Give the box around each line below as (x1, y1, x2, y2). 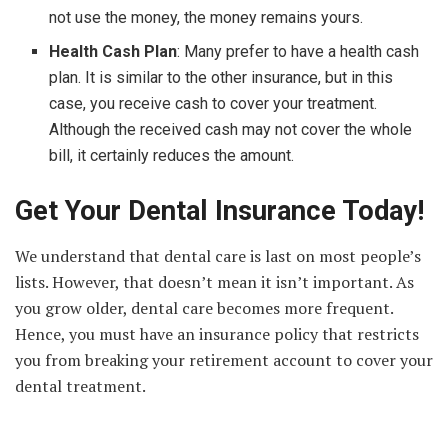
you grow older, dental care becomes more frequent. (15, 296, 393, 319)
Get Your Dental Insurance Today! (15, 195, 424, 228)
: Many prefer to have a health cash (177, 42, 420, 62)
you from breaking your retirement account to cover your (15, 348, 433, 371)
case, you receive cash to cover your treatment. (49, 94, 378, 114)
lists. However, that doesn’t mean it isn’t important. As (15, 270, 414, 293)
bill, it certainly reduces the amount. (49, 146, 295, 166)
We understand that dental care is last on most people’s (15, 244, 421, 267)
